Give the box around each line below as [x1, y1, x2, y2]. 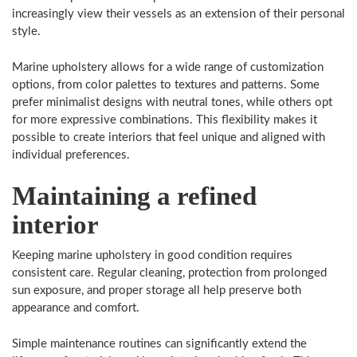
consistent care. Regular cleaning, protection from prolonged [12, 267, 327, 279]
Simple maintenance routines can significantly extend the [12, 337, 307, 350]
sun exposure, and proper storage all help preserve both [12, 284, 301, 296]
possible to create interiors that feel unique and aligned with [12, 131, 325, 143]
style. [12, 25, 41, 37]
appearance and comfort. [12, 302, 139, 314]
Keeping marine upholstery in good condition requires [12, 249, 292, 261]
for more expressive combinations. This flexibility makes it [12, 113, 317, 126]
